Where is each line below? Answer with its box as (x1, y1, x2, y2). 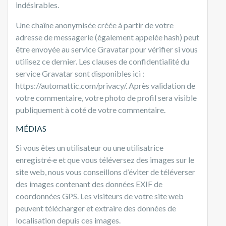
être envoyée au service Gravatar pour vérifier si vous (16, 44, 198, 54)
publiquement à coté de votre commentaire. (16, 104, 165, 115)
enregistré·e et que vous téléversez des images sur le (16, 154, 194, 164)
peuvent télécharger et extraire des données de (16, 203, 176, 213)
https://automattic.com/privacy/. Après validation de (16, 80, 195, 90)
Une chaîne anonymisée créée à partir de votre (16, 20, 174, 30)
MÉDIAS (16, 123, 46, 133)
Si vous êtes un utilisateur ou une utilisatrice (16, 142, 163, 152)
